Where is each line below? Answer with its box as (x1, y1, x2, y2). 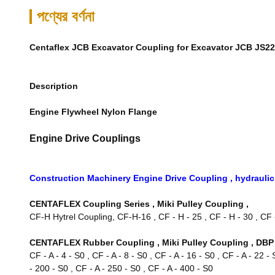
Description (29, 81, 78, 91)
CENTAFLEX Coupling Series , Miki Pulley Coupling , (29, 199, 249, 209)
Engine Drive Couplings (29, 133, 141, 144)
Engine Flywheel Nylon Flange (29, 107, 157, 117)
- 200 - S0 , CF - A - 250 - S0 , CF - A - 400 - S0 (29, 263, 213, 273)
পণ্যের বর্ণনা (37, 8, 95, 25)
